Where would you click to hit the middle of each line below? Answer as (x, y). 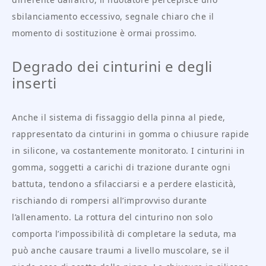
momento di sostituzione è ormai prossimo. (104, 33)
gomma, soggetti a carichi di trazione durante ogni (121, 167)
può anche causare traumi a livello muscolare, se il (121, 251)
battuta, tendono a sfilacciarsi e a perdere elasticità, (124, 184)
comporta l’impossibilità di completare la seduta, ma (124, 234)
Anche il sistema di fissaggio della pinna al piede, (119, 118)
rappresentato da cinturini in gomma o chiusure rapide (131, 134)
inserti (34, 83)
